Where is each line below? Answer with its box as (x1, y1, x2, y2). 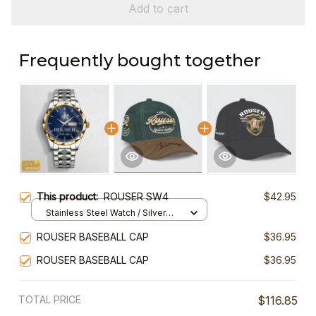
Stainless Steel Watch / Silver (46, 207, 166, 218)
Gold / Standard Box (46, 220, 128, 231)
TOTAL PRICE (18, 293, 81, 306)
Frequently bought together (18, 50, 261, 71)
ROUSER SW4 (104, 190, 169, 203)
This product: (37, 190, 104, 203)
